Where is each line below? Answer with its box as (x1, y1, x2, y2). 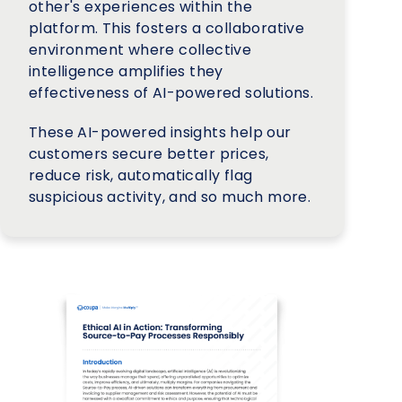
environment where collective (29, 39, 252, 60)
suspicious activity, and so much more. (29, 186, 311, 207)
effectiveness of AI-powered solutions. (29, 82, 314, 103)
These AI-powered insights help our (29, 121, 292, 143)
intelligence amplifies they (29, 60, 223, 82)
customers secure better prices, (29, 143, 269, 164)
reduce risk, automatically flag (29, 164, 253, 186)
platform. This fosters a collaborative (29, 17, 305, 39)
